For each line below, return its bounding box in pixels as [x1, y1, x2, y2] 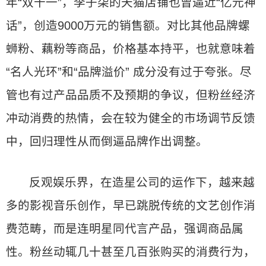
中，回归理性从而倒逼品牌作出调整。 [6, 135, 208, 148]
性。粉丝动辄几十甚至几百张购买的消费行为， [6, 245, 255, 258]
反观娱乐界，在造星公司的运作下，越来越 [29, 176, 255, 189]
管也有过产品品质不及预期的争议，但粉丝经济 [6, 88, 255, 102]
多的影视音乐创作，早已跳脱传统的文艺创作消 [6, 199, 255, 212]
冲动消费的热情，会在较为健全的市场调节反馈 [6, 112, 255, 125]
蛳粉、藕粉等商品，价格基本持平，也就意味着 [6, 42, 255, 55]
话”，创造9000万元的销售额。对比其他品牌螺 [6, 19, 250, 32]
